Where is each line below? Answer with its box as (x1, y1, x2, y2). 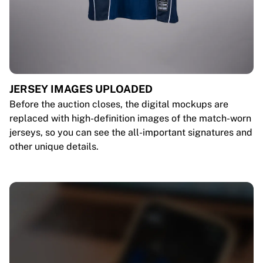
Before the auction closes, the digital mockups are (9, 99, 228, 110)
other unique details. (9, 141, 99, 152)
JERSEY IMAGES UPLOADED (9, 83, 153, 95)
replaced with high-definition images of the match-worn (9, 113, 251, 124)
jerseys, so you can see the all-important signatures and (9, 127, 252, 138)
